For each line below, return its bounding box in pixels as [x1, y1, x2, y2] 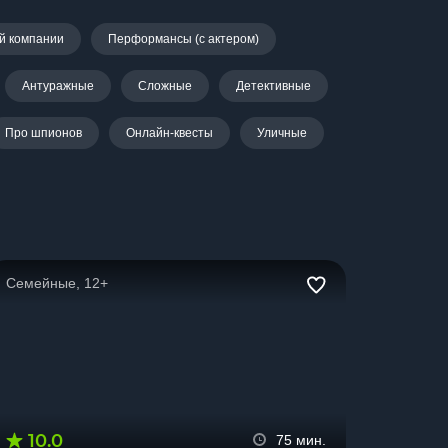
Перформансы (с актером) [107, 32, 259, 46]
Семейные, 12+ [6, 275, 108, 291]
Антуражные [21, 79, 94, 93]
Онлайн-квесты [125, 126, 213, 140]
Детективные [235, 79, 311, 93]
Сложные [137, 79, 192, 93]
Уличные [256, 126, 307, 140]
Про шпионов [4, 126, 82, 140]
